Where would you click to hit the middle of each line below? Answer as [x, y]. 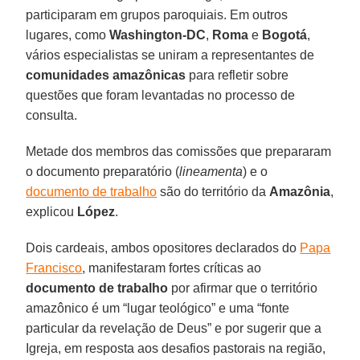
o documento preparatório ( [103, 171]
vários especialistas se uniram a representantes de [170, 55]
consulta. [52, 115]
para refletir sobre [237, 75]
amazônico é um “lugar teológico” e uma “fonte [158, 308]
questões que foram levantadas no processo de [161, 95]
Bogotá [285, 35]
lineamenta [211, 171]
